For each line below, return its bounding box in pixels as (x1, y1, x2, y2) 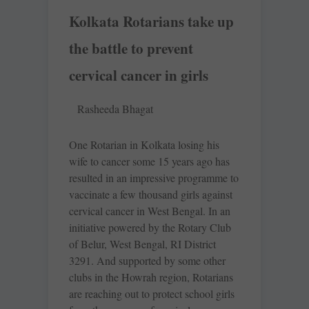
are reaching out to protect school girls (69, 286, 235, 301)
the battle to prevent (69, 38, 193, 59)
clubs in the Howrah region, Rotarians (69, 270, 233, 285)
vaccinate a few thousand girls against (69, 187, 232, 202)
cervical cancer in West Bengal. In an (69, 203, 230, 219)
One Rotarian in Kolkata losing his (69, 137, 219, 152)
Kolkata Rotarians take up (69, 11, 234, 32)
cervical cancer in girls (69, 65, 208, 86)
